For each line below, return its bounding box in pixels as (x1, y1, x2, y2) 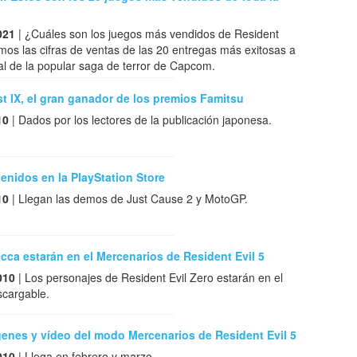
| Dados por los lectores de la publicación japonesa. (9, 112, 272, 128)
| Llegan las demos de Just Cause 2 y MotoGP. (9, 190, 248, 207)
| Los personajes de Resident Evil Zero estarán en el (15, 269, 283, 286)
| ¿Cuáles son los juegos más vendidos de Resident (15, 25, 279, 42)
